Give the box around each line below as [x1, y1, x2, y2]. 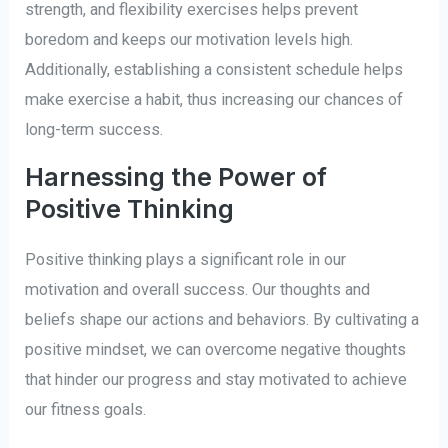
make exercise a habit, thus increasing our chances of [25, 89, 404, 109]
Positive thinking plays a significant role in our [25, 250, 347, 270]
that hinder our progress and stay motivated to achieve [25, 370, 408, 390]
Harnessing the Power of [25, 162, 328, 193]
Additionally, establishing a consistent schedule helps [25, 59, 404, 79]
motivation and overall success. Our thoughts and [25, 280, 371, 300]
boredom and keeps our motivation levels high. [25, 29, 354, 49]
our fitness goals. [25, 400, 147, 420]
